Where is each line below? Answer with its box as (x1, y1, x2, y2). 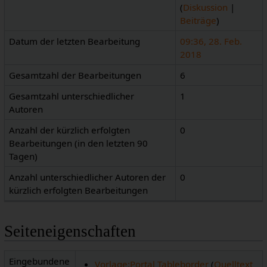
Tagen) (9, 150, 38, 163)
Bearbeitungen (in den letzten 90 (9, 137, 148, 150)
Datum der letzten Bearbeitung (9, 35, 141, 48)
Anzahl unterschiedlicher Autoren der (9, 171, 166, 184)
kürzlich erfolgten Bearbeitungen (9, 184, 148, 197)
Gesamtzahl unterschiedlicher (9, 90, 135, 103)
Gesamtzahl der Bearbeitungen (9, 69, 142, 82)
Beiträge (180, 14, 217, 27)
